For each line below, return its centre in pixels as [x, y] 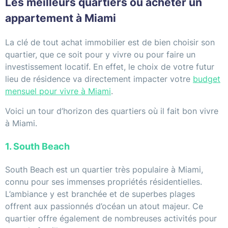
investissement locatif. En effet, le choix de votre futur [110, 67]
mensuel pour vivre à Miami [58, 91]
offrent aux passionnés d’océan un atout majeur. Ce [104, 206]
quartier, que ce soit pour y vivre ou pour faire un [100, 55]
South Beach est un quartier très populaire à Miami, [104, 170]
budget [207, 79]
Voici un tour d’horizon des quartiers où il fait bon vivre [112, 111]
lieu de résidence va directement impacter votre [99, 79]
